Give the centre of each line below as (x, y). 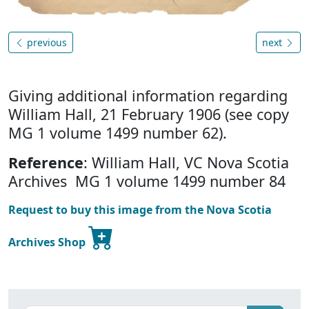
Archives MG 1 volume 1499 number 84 (147, 181)
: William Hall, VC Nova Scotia (186, 163)
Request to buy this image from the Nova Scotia (140, 210)
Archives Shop (48, 242)
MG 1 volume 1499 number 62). (118, 133)
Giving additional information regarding (148, 96)
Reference (46, 163)
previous (46, 43)
